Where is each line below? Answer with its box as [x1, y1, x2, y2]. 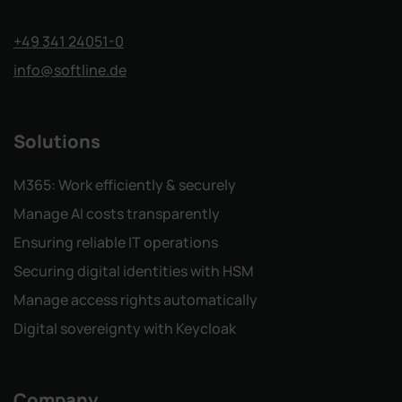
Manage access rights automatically [13, 290, 258, 310]
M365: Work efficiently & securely [13, 175, 236, 196]
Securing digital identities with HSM [13, 261, 254, 282]
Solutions [13, 129, 100, 154]
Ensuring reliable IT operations [13, 232, 218, 253]
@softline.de [40, 60, 127, 81]
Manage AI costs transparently [13, 204, 220, 224]
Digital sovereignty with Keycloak [13, 319, 236, 339]
